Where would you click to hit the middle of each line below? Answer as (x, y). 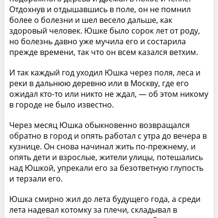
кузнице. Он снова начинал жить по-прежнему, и (102, 146)
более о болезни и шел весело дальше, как (91, 20)
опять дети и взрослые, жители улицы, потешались (106, 157)
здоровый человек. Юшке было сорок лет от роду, (104, 30)
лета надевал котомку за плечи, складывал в (93, 209)
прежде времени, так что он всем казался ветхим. (103, 52)
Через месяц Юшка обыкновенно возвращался (99, 125)
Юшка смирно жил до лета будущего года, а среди (105, 199)
